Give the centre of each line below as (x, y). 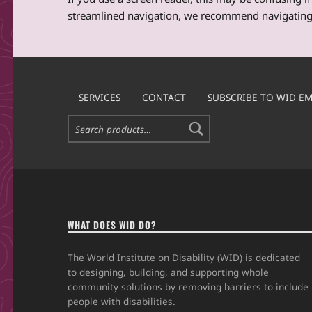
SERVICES (99, 97)
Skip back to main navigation (38, 60)
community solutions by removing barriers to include (188, 286)
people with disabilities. (122, 301)
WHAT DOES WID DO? (112, 225)
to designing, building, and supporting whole (169, 272)
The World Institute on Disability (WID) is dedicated (184, 257)
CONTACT (164, 97)
